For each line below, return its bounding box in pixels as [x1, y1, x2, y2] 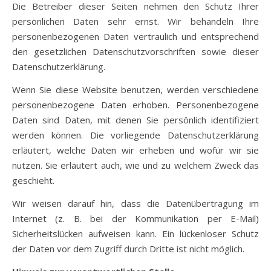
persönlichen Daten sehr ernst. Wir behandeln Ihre [12, 15, 259, 27]
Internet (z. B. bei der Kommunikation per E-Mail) [12, 212, 259, 224]
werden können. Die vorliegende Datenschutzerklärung [12, 129, 259, 141]
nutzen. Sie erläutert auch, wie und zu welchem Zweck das [12, 159, 259, 171]
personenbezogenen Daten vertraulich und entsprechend [12, 30, 259, 42]
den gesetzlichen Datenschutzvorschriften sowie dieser [12, 45, 259, 57]
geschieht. [12, 174, 54, 186]
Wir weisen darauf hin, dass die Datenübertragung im [12, 197, 259, 209]
